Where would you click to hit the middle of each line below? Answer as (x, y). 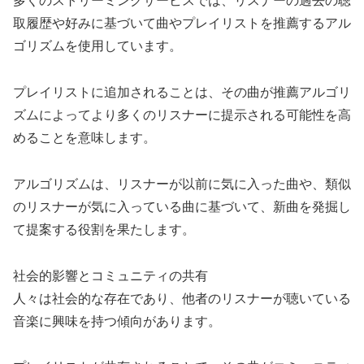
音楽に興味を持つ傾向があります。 (117, 321)
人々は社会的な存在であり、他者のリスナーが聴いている (182, 298)
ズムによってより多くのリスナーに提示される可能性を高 (182, 115)
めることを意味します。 (84, 138)
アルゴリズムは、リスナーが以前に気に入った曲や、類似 (182, 184)
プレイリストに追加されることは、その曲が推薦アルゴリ (182, 93)
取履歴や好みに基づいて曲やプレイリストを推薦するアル (182, 24)
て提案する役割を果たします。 (104, 229)
